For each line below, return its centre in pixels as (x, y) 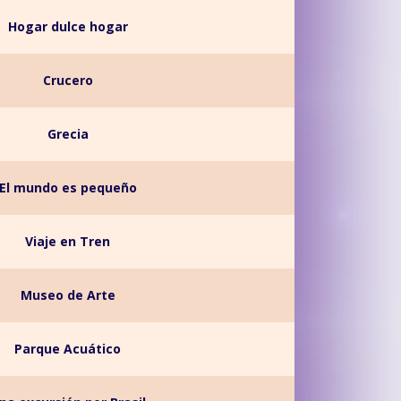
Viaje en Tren (68, 241)
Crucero (68, 80)
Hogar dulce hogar (68, 26)
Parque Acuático (68, 349)
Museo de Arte (68, 295)
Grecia (68, 134)
